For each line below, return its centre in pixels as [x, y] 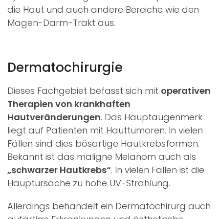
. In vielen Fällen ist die [158, 170]
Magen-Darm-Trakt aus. [61, 22]
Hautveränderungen [54, 117]
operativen [186, 90]
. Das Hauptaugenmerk [152, 117]
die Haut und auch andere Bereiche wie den [103, 9]
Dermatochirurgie [65, 67]
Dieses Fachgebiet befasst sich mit [84, 90]
